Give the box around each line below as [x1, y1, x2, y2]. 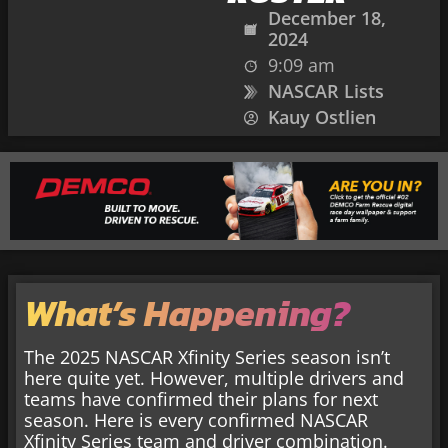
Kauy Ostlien [267, 105, 376, 129]
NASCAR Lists [267, 79, 384, 103]
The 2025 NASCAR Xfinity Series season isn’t [24, 345, 390, 370]
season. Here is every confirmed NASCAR [24, 408, 368, 433]
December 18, [267, 6, 386, 30]
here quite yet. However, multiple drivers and [24, 366, 404, 391]
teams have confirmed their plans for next [24, 387, 378, 412]
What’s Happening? [24, 286, 350, 341]
